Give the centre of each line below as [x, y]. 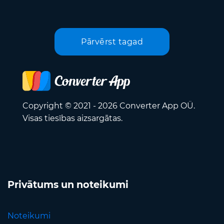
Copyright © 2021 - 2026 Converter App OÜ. [109, 106]
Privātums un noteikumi [68, 185]
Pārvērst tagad [112, 41]
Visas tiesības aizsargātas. [72, 118]
